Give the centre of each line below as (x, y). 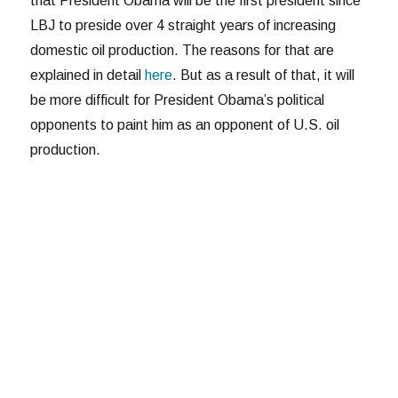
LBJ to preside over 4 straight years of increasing (183, 26)
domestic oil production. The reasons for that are (183, 51)
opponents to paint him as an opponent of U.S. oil (185, 125)
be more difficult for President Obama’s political (178, 100)
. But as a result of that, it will (264, 76)
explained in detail (88, 76)
